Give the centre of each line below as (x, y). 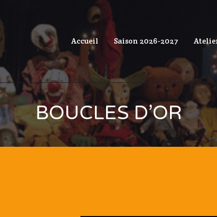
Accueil (85, 41)
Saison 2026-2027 (146, 41)
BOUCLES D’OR (108, 113)
